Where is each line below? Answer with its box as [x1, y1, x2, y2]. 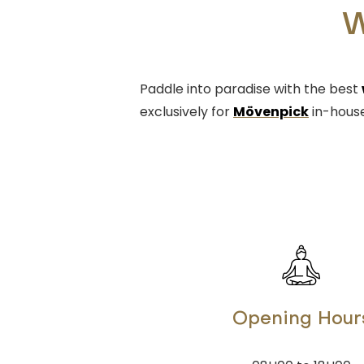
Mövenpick [233, 102, 309, 121]
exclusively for [140, 102, 233, 121]
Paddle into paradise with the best [140, 79, 362, 98]
